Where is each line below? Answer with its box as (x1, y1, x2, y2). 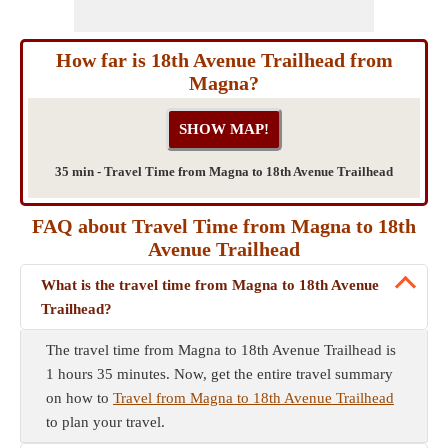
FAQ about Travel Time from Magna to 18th (32, 215, 416, 237)
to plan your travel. (46, 414, 165, 430)
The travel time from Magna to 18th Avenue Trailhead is (46, 342, 396, 358)
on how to (46, 390, 113, 406)
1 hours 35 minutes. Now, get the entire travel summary (46, 366, 393, 382)
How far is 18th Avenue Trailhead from (55, 49, 393, 71)
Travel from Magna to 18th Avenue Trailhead (113, 390, 394, 406)
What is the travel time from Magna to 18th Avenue (41, 277, 379, 293)
